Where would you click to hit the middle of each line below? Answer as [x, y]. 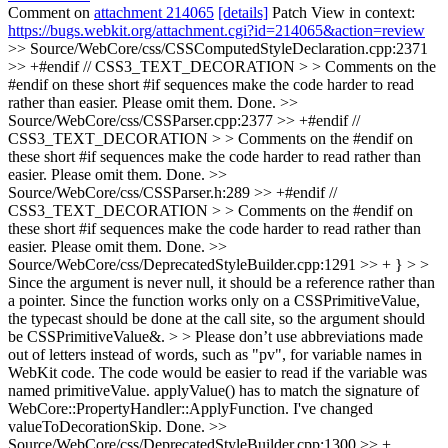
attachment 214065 [154, 12]
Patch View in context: [341, 12]
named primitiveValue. [79, 390]
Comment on [51, 12]
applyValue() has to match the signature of [284, 390]
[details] [243, 12]
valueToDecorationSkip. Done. [108, 426]
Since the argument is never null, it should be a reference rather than [221, 282]
